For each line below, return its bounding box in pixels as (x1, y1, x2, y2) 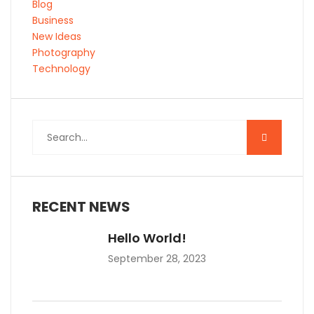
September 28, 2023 (108, 252, 206, 266)
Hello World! (108, 229, 186, 247)
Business (32, 13, 74, 27)
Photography (32, 46, 95, 60)
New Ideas (32, 29, 81, 43)
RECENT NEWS (32, 197, 130, 217)
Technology (32, 62, 90, 76)
